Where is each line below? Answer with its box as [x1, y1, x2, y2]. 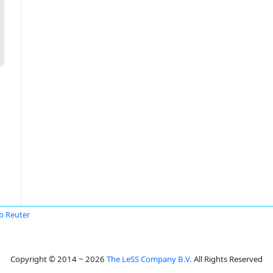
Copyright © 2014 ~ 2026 [10, 253, 107, 264]
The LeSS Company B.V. [107, 253, 192, 264]
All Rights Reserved [192, 253, 263, 264]
